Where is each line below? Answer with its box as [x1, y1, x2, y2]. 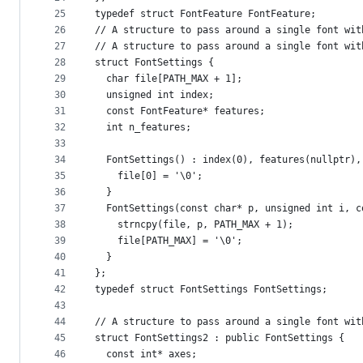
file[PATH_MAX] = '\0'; [95, 235, 242, 247]
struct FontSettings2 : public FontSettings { [95, 332, 344, 344]
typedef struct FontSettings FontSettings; [95, 284, 327, 296]
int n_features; [95, 122, 191, 134]
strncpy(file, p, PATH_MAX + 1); [95, 219, 293, 231]
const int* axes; [95, 348, 197, 361]
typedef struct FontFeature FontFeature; [95, 8, 316, 20]
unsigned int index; [95, 89, 214, 101]
